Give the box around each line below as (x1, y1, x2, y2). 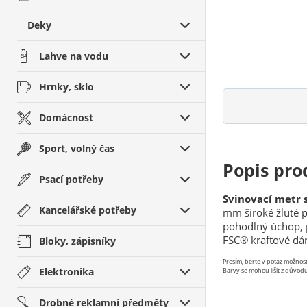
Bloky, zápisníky (39, 234, 116, 247)
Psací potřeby (39, 173, 103, 186)
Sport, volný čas (39, 142, 114, 155)
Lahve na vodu (39, 49, 108, 62)
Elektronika (39, 265, 94, 278)
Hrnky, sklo (39, 80, 94, 93)
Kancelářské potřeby (39, 204, 136, 217)
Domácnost (39, 111, 93, 124)
